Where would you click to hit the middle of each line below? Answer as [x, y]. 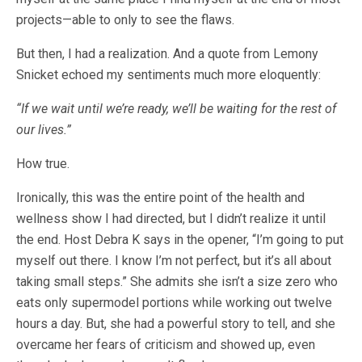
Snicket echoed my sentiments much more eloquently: [168, 75]
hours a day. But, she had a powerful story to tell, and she [176, 324]
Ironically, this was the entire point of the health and [160, 198]
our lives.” [44, 130]
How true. [43, 164]
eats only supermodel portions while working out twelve [174, 303]
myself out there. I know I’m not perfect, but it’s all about [174, 261]
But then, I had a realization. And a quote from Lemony [167, 54]
